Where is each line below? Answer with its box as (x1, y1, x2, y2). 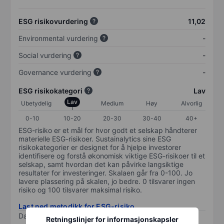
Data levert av (18, 211, 64, 220)
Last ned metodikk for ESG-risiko (18, 201, 135, 210)
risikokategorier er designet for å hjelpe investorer (18, 142, 181, 151)
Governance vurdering (18, 67, 91, 76)
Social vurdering (18, 50, 71, 59)
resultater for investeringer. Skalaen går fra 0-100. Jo (18, 168, 192, 177)
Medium (100, 99, 123, 107)
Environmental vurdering (18, 33, 98, 42)
